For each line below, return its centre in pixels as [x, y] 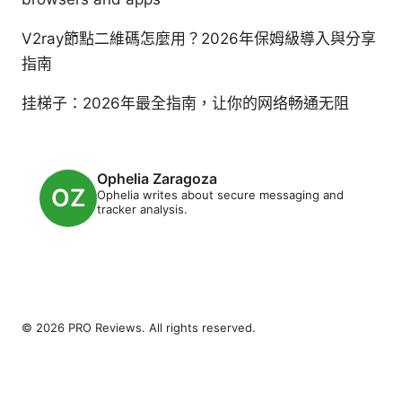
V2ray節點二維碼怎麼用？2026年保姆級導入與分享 [199, 38]
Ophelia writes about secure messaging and [220, 194]
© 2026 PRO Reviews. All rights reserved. [139, 327]
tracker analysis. [142, 209]
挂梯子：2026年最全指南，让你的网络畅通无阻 [185, 103]
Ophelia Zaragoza [157, 178]
